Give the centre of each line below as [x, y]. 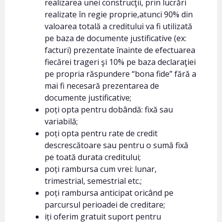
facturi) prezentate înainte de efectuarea [120, 50]
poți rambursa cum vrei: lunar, [101, 169]
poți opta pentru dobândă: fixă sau [109, 110]
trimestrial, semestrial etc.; [93, 181]
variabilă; [61, 121]
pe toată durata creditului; [93, 157]
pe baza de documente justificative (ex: [115, 38]
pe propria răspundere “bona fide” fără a [120, 74]
